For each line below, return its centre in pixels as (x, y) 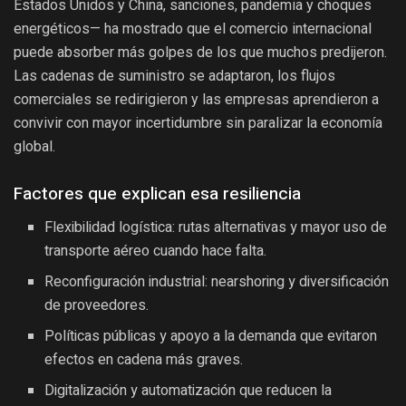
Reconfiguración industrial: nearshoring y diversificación (217, 281)
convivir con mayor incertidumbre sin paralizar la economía (198, 122)
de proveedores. (97, 305)
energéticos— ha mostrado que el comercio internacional (193, 28)
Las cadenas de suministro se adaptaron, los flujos (174, 75)
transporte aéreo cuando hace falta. (156, 251)
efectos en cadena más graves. (144, 359)
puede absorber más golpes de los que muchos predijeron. (200, 52)
